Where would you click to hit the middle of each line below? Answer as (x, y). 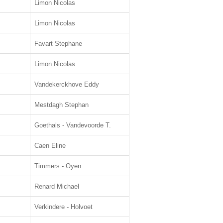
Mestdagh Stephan (61, 105)
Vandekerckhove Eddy (67, 84)
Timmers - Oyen (58, 166)
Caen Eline (50, 146)
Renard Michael (57, 186)
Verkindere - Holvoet (63, 207)
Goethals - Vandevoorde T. (73, 125)
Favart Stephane (58, 44)
